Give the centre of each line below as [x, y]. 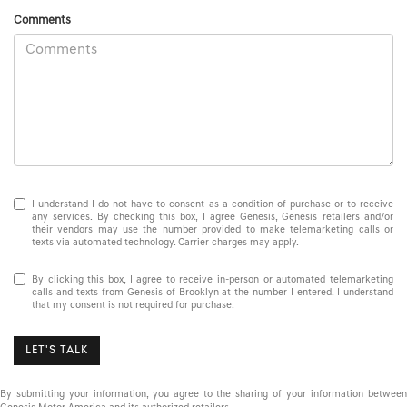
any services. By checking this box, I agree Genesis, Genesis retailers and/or [213, 218]
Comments [42, 20]
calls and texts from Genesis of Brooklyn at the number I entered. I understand [213, 293]
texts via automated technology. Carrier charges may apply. [165, 243]
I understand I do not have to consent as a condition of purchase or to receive [213, 205]
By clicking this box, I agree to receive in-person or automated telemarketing [213, 280]
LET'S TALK [57, 351]
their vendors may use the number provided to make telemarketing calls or [213, 231]
